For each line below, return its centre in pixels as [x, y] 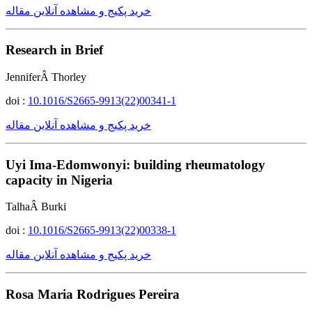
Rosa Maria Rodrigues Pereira [93, 295]
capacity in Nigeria [59, 180]
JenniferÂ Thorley [46, 77]
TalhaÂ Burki [36, 207]
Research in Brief [54, 50]
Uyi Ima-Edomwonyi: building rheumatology [135, 164]
